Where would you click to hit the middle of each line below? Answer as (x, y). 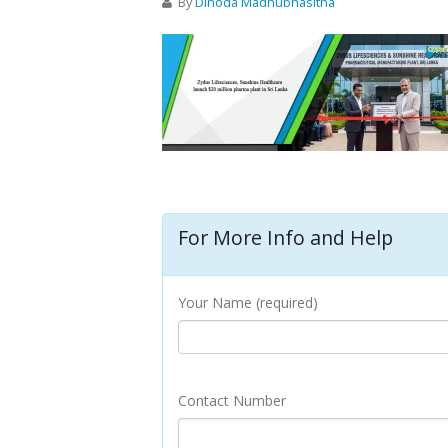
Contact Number (232, 400)
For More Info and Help (285, 237)
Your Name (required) (248, 302)
